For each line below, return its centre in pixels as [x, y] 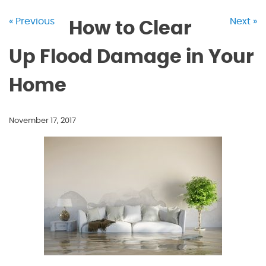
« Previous [32, 22]
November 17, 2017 [42, 121]
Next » [243, 22]
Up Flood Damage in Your [132, 57]
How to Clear [130, 29]
